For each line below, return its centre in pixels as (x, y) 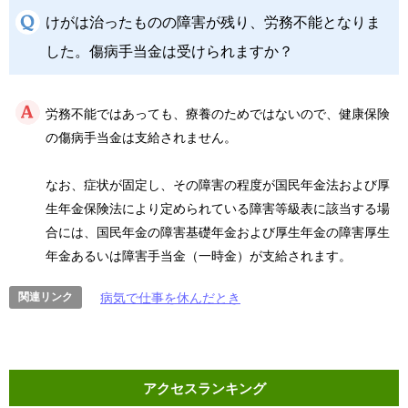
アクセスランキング (204, 388)
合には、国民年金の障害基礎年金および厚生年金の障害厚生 (218, 232)
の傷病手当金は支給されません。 (141, 138)
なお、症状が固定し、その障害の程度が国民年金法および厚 (218, 185)
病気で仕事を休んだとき (170, 298)
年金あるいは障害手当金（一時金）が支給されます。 (199, 256)
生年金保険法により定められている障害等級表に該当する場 (218, 209)
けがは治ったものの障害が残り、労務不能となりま (213, 22)
